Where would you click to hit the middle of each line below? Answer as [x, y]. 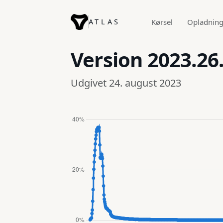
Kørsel [162, 22]
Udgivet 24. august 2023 [126, 83]
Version [109, 59]
